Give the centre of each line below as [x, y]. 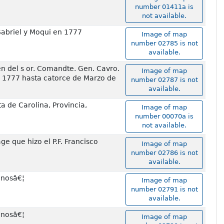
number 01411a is [164, 7]
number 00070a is [164, 116]
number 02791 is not [164, 189]
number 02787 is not [164, 80]
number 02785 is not [164, 43]
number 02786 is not [164, 153]
